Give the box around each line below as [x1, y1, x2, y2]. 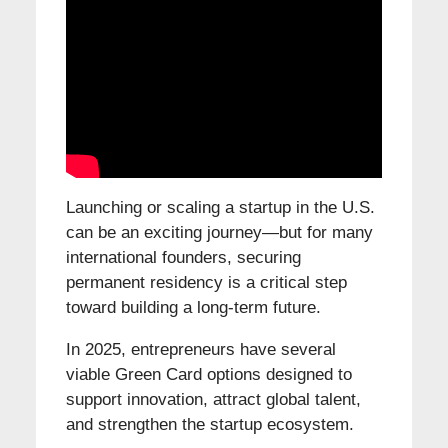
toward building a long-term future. [65, 297, 321, 317]
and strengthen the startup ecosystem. [65, 414, 354, 434]
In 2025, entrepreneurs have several [65, 339, 336, 359]
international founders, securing [65, 247, 301, 267]
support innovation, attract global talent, [65, 389, 361, 409]
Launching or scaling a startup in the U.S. [65, 197, 375, 217]
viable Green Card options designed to [65, 364, 352, 384]
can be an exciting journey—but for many [65, 222, 373, 242]
